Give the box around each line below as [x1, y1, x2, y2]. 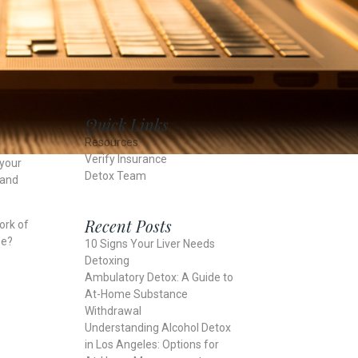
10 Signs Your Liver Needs [85, 237, 215, 250]
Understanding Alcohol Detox [85, 321, 231, 334]
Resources [85, 136, 138, 149]
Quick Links [85, 113, 169, 135]
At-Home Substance [85, 288, 188, 300]
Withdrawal [85, 304, 141, 317]
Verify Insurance [85, 153, 167, 165]
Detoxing [85, 254, 129, 267]
